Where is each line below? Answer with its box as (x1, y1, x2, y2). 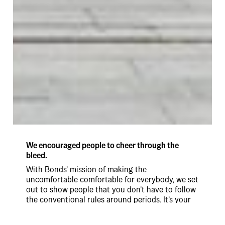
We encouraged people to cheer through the (26, 140, 179, 151)
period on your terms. (26, 204, 101, 215)
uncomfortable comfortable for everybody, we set (26, 174, 198, 185)
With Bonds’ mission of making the (26, 164, 147, 175)
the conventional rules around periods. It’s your (26, 194, 191, 205)
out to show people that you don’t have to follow (26, 184, 196, 195)
